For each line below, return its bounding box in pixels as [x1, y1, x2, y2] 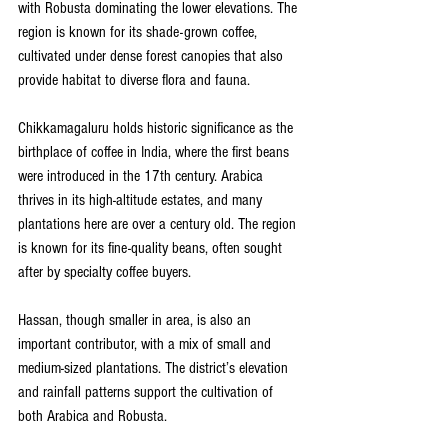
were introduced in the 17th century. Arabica [18, 167, 267, 186]
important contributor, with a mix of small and [18, 335, 275, 354]
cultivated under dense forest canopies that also [18, 47, 287, 66]
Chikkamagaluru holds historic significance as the [18, 119, 297, 138]
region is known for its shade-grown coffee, [18, 23, 261, 42]
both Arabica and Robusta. [18, 407, 167, 426]
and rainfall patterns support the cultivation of [18, 383, 277, 402]
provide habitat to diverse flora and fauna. [18, 71, 250, 90]
